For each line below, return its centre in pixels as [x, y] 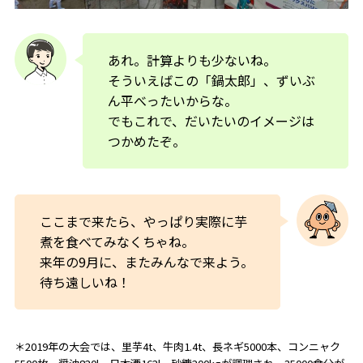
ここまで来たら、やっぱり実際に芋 [143, 221]
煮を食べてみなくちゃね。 [117, 241]
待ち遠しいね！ [85, 282]
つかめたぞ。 [146, 141]
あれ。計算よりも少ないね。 [192, 60]
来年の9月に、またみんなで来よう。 [146, 261]
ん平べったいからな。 [172, 100]
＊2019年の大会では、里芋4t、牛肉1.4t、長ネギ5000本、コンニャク [177, 347]
